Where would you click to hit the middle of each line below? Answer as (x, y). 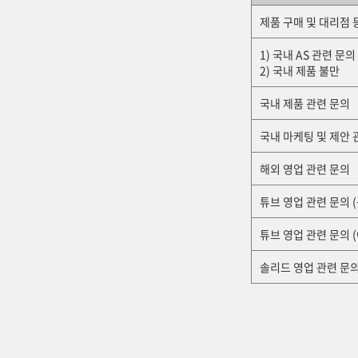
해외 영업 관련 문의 (305, 169)
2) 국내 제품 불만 (300, 70)
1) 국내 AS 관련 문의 (308, 54)
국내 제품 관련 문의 (305, 103)
